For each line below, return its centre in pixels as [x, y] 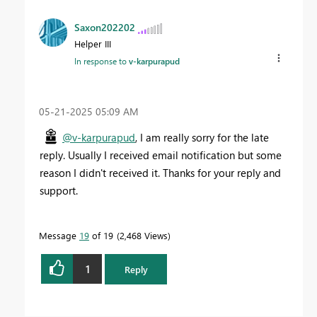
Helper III [93, 44]
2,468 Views [144, 236]
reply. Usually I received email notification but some [161, 155]
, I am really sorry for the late [202, 138]
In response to [102, 61]
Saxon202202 [105, 28]
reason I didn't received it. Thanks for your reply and [160, 173]
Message [59, 236]
